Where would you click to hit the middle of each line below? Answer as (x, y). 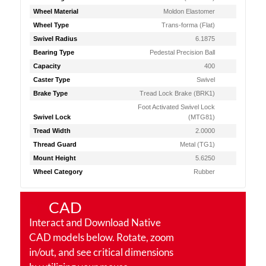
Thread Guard (55, 144)
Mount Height (54, 158)
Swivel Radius (55, 39)
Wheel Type (51, 25)
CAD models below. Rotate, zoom (101, 237)
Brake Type (50, 93)
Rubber (205, 172)
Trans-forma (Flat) (189, 25)
